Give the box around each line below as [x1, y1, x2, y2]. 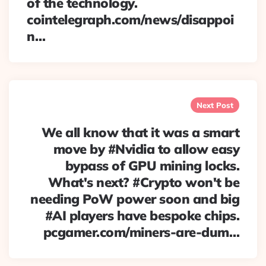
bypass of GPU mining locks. [65, 157, 239, 174]
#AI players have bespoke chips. [45, 207, 239, 224]
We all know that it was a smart [41, 124, 239, 141]
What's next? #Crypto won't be [47, 174, 239, 191]
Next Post [197, 100, 233, 110]
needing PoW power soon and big [30, 191, 239, 207]
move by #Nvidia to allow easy [53, 141, 239, 157]
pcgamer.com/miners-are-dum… [43, 224, 239, 240]
